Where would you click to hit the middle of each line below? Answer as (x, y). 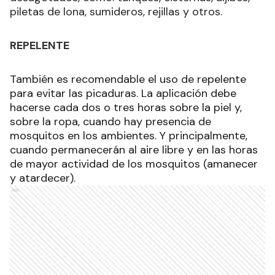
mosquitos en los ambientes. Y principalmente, (129, 136)
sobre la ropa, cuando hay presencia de (110, 122)
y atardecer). (46, 178)
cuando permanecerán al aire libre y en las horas (134, 150)
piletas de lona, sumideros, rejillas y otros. (116, 12)
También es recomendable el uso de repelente (128, 79)
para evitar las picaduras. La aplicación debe (123, 94)
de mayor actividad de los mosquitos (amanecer (134, 164)
